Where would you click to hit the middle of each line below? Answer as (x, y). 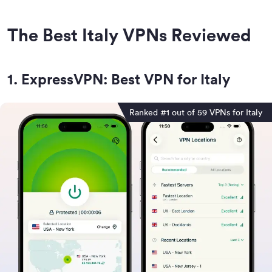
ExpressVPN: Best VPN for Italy (126, 79)
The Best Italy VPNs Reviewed (129, 35)
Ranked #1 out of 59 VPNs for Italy (196, 112)
